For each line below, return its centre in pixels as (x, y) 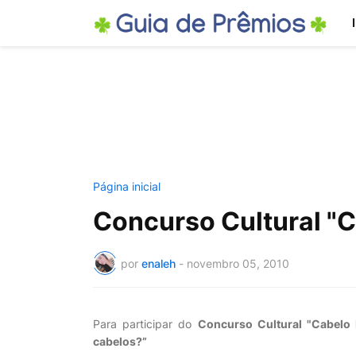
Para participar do (145, 324)
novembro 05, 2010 (238, 263)
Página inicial (127, 186)
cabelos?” (120, 341)
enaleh (159, 263)
